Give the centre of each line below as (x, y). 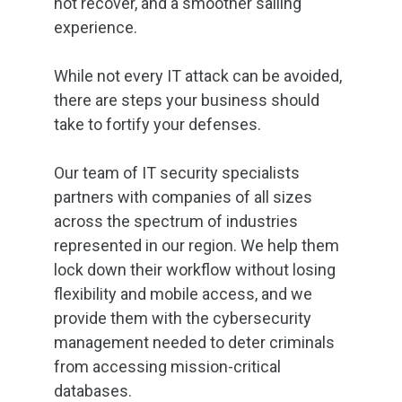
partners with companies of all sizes (183, 197)
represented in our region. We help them (197, 245)
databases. (93, 391)
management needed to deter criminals (194, 342)
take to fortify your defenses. (157, 124)
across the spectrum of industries (176, 221)
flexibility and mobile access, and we (183, 294)
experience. (96, 27)
